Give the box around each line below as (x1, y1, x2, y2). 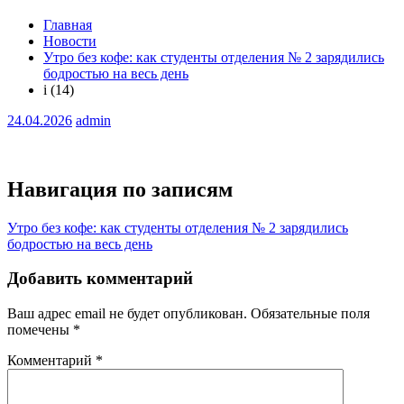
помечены (7, 322, 73, 338)
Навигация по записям (7, 177, 233, 201)
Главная (43, 16, 92, 32)
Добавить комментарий (7, 269, 193, 289)
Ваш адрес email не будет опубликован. (7, 306, 247, 322)
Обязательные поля (251, 306, 370, 322)
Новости (43, 32, 96, 49)
